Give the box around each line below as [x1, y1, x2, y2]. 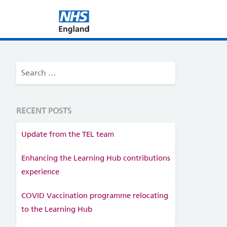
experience [21, 167, 59, 176]
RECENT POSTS [16, 106, 71, 116]
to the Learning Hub [21, 205, 92, 214]
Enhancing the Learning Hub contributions [21, 154, 170, 163]
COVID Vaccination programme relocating [21, 191, 168, 200]
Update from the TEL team [21, 130, 114, 139]
